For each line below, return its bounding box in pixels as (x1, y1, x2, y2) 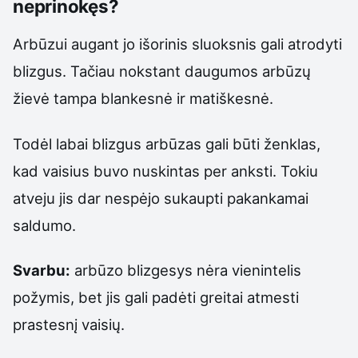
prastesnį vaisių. (13, 315, 125, 333)
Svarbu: (13, 261, 70, 279)
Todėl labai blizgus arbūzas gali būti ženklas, (13, 134, 320, 153)
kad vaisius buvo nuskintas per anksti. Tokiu (13, 161, 318, 180)
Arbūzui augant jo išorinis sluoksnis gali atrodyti (13, 35, 342, 54)
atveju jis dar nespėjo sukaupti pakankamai (13, 189, 308, 207)
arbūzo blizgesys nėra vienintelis (70, 261, 301, 279)
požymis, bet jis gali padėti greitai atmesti (13, 288, 299, 306)
